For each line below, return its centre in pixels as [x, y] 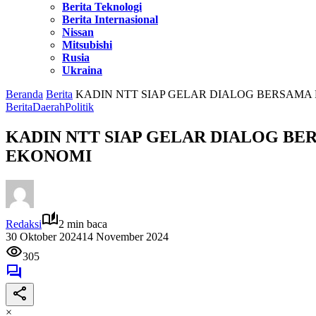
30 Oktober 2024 [44, 236]
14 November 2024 [125, 236]
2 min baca [83, 224]
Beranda [24, 94]
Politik [79, 107]
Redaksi [24, 224]
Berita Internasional [110, 19]
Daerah [49, 107]
